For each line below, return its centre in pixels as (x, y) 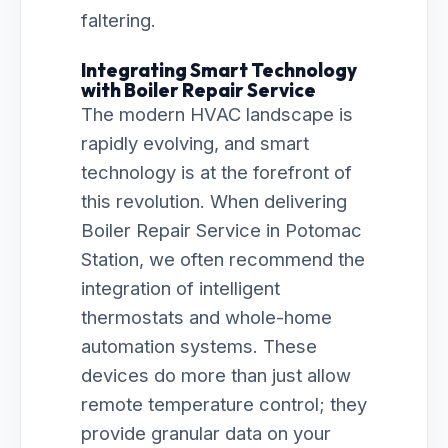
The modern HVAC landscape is (217, 114)
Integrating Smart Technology (219, 70)
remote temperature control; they (224, 404)
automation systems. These (199, 346)
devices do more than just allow (216, 375)
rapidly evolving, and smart (195, 143)
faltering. (118, 20)
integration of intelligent (180, 288)
